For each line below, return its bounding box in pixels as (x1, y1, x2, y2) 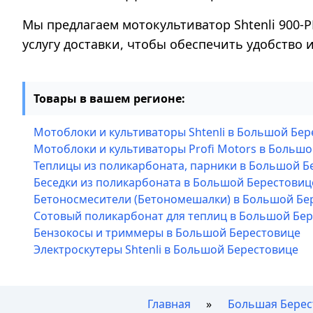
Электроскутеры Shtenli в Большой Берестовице (34, 242, 298, 257)
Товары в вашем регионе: (34, 91, 185, 106)
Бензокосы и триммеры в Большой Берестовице (34, 225, 300, 240)
